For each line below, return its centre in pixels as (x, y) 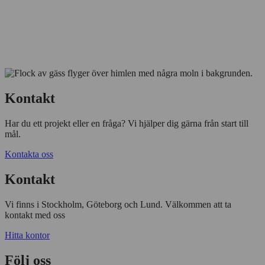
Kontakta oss (29, 154)
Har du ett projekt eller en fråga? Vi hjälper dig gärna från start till (127, 123)
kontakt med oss (35, 215)
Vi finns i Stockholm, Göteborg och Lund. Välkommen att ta (118, 204)
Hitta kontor (27, 235)
